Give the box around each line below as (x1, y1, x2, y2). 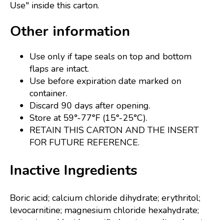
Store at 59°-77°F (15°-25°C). (29, 111, 147, 124)
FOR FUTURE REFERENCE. (29, 136, 139, 148)
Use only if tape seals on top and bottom (29, 50, 192, 62)
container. (29, 87, 67, 99)
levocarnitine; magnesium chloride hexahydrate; (10, 204, 199, 217)
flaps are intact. (29, 62, 89, 75)
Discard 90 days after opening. (29, 99, 150, 111)
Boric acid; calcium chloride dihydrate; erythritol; (10, 192, 200, 204)
